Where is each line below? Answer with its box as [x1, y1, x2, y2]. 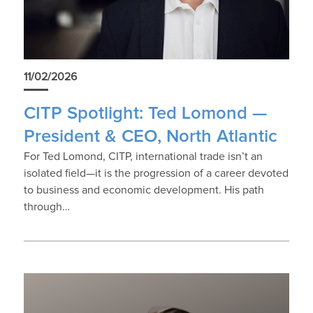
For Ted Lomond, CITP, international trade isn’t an [23, 150, 263, 162]
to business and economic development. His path [23, 184, 264, 196]
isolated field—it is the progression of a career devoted [23, 167, 289, 179]
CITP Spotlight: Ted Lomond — [23, 104, 267, 122]
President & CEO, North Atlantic [23, 127, 277, 145]
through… [23, 201, 70, 212]
